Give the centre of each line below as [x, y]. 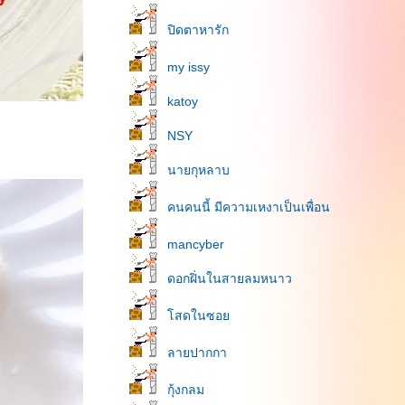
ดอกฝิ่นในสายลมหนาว [230, 278]
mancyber [196, 244]
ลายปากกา [197, 353]
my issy [188, 67]
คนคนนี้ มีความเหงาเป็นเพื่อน [249, 207]
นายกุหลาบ [198, 170]
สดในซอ [198, 316]
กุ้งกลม [186, 390]
